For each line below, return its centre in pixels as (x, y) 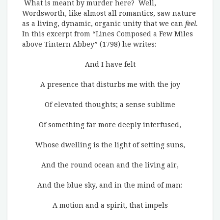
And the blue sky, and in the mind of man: (110, 185)
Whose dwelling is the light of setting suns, (110, 145)
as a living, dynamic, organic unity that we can (104, 24)
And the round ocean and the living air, (110, 165)
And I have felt (110, 64)
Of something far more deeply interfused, (110, 125)
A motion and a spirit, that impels (110, 205)
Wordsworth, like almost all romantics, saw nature (109, 13)
